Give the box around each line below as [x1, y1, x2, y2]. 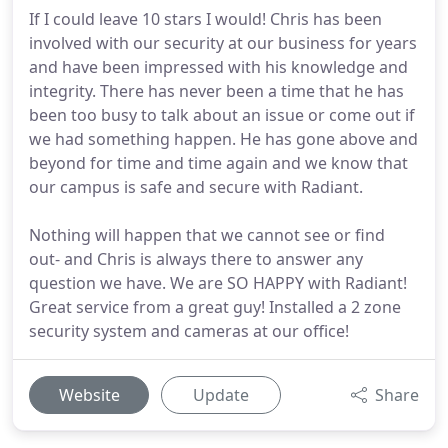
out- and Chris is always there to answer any [29, 248, 363, 270]
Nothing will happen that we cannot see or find [29, 224, 385, 246]
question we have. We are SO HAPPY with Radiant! [29, 272, 407, 294]
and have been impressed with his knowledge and [29, 56, 408, 78]
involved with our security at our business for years [29, 32, 417, 54]
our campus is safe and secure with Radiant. [29, 176, 363, 198]
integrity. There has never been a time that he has [29, 80, 404, 102]
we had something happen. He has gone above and [29, 128, 418, 150]
